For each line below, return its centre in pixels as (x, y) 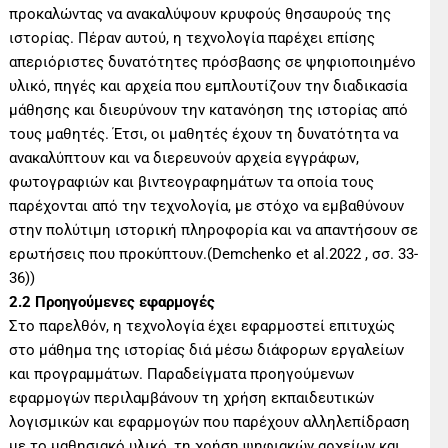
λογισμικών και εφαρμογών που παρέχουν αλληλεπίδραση (210, 421)
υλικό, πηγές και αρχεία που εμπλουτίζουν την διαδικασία (208, 85)
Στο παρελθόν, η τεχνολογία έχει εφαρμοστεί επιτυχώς (202, 325)
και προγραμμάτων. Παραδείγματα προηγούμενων (182, 373)
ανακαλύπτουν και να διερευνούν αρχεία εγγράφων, (184, 157)
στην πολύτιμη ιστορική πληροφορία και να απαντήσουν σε (214, 229)
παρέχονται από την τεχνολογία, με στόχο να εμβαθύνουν (207, 205)
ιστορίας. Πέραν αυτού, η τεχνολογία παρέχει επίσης (192, 37)
